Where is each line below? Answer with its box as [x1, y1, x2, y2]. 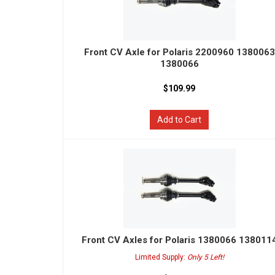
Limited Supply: [134, 253, 187, 261]
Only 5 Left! [187, 253, 224, 261]
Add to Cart [157, 115, 202, 125]
